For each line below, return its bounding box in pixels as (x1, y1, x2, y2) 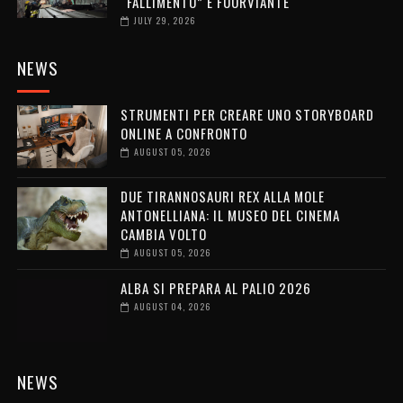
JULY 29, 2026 (133, 13, 195, 28)
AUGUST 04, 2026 (133, 300, 210, 314)
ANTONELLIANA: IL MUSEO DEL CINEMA (120, 205, 340, 226)
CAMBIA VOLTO (120, 224, 207, 245)
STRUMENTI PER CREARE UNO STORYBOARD (120, 104, 374, 125)
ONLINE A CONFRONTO (120, 123, 247, 144)
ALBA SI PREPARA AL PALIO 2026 (120, 278, 311, 299)
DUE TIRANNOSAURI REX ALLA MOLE (120, 186, 325, 207)
